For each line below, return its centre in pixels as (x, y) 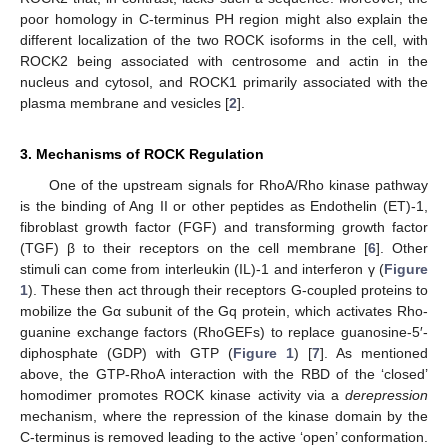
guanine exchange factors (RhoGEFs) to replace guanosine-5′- (224, 332)
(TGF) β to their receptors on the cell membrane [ (194, 248)
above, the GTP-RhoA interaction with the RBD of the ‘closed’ (224, 374)
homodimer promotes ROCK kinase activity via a (182, 395)
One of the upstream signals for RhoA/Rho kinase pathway (238, 185)
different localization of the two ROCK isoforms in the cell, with (224, 40)
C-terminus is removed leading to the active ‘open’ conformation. (224, 437)
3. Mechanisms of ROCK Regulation (142, 154)
